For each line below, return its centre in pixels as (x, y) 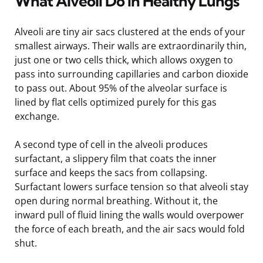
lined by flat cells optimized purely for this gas (116, 102)
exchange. (37, 116)
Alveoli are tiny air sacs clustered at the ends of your (130, 31)
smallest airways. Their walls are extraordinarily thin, (131, 45)
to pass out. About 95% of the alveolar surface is (121, 88)
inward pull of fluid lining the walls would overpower (129, 215)
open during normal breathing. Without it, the (116, 200)
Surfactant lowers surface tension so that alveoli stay (131, 186)
